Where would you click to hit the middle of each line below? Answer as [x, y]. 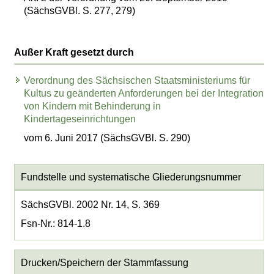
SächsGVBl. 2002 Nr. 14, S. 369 [90, 204]
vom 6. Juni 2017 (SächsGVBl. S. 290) [107, 138]
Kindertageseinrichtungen [80, 119]
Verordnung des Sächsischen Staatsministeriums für [137, 81]
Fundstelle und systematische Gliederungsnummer [131, 177]
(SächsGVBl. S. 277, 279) [80, 11]
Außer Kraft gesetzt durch [74, 53]
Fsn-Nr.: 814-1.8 [55, 223]
